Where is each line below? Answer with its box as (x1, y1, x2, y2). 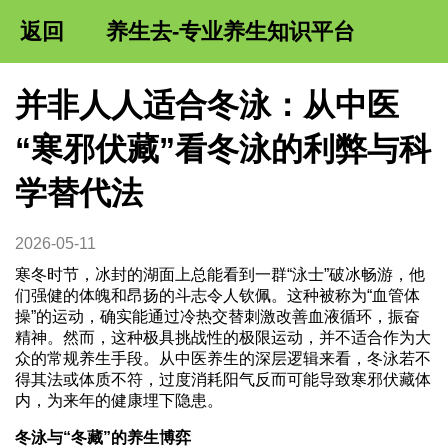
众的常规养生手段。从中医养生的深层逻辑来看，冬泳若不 (14, 349, 431, 367)
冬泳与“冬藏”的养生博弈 (14, 428, 191, 446)
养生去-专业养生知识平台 (106, 19, 355, 44)
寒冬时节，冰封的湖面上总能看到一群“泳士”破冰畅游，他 (14, 265, 425, 283)
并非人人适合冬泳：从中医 (14, 87, 399, 124)
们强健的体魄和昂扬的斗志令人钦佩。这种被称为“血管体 (14, 286, 420, 304)
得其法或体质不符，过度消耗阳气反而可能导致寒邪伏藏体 (14, 370, 431, 388)
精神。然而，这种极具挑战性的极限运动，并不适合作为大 (14, 328, 431, 346)
